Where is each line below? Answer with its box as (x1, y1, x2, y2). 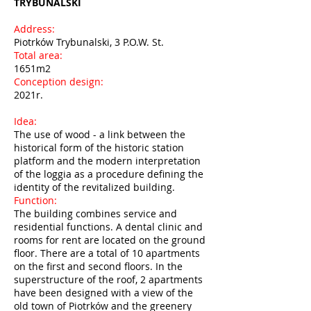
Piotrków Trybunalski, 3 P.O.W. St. (14, 35, 164, 49)
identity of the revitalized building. (14, 180, 175, 194)
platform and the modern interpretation (14, 154, 201, 167)
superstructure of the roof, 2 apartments (14, 273, 203, 286)
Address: (14, 22, 58, 35)
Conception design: (14, 75, 106, 88)
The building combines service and (14, 207, 177, 220)
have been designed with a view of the (14, 286, 193, 299)
